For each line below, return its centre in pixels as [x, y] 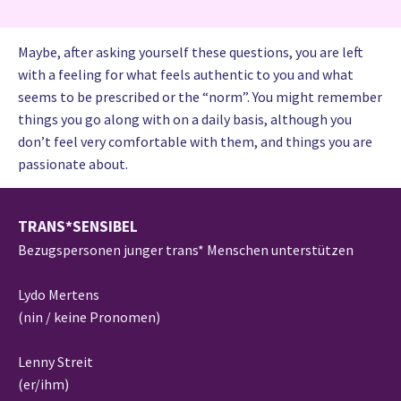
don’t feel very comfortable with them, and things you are [195, 141]
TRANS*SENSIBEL [78, 226]
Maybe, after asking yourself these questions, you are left [191, 51]
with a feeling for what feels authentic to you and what [186, 74]
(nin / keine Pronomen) [89, 316]
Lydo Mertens [59, 294]
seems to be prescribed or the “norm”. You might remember [200, 96]
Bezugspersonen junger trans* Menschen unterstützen [186, 249]
